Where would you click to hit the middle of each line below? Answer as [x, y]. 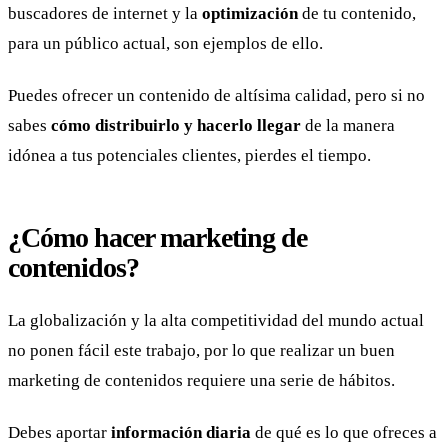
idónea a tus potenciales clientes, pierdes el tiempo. [189, 155]
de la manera [348, 125]
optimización [250, 14]
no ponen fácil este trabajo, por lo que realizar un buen [201, 350]
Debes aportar [59, 432]
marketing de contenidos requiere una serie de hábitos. [201, 380]
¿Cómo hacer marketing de [158, 237]
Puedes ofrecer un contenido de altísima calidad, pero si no [216, 95]
